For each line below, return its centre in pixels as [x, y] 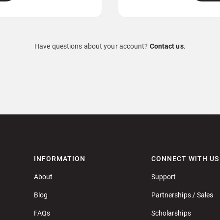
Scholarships [171, 213]
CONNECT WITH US [185, 158]
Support [164, 177]
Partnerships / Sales [182, 195]
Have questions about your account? [92, 46]
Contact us [166, 46]
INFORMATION [60, 158]
